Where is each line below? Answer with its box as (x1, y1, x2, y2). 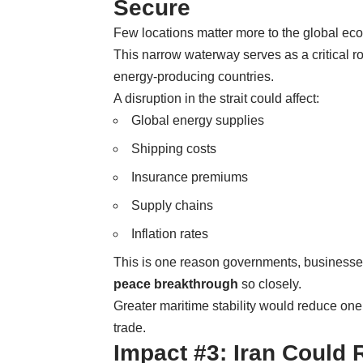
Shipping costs (131, 141, 216, 156)
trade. (113, 320, 146, 335)
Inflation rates (131, 226, 208, 241)
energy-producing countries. (113, 69, 274, 83)
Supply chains (131, 198, 213, 212)
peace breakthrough (113, 276, 238, 291)
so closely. (238, 276, 301, 291)
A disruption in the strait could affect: (113, 91, 319, 105)
